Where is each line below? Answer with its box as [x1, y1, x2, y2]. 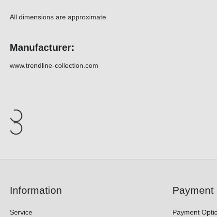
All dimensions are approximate [10, 13, 106, 21]
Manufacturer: [10, 42, 75, 53]
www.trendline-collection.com [10, 62, 98, 70]
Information [10, 185, 62, 196]
